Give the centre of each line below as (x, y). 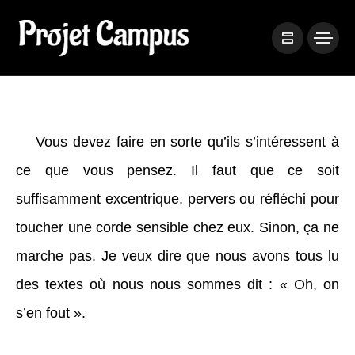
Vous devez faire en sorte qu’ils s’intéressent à (187, 142)
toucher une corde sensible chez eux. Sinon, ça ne (177, 227)
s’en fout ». (51, 313)
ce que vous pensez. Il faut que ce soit (177, 170)
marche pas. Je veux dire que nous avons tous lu (177, 256)
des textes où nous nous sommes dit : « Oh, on (177, 284)
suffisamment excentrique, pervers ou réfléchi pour (177, 199)
